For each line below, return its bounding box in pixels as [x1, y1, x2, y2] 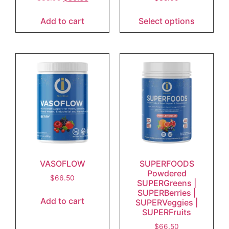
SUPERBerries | [138, 188, 196, 198]
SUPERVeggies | [135, 197, 198, 208]
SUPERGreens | [137, 178, 196, 188]
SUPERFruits [142, 207, 191, 217]
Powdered [147, 168, 187, 178]
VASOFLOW [39, 158, 85, 169]
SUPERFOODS [139, 158, 194, 169]
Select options [139, 16, 195, 26]
